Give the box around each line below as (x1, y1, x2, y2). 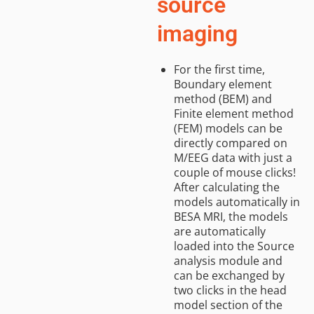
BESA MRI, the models (174, 208, 288, 224)
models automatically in (174, 193, 300, 210)
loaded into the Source (174, 238, 294, 254)
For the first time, (174, 61, 265, 77)
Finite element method (174, 105, 294, 121)
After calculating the (174, 179, 280, 195)
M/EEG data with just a (174, 149, 292, 165)
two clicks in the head (174, 282, 287, 298)
